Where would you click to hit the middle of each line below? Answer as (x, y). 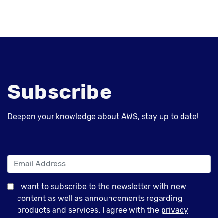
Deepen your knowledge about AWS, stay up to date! (103, 116)
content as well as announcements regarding (100, 198)
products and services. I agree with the (89, 210)
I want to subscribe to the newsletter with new (102, 186)
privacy (175, 210)
